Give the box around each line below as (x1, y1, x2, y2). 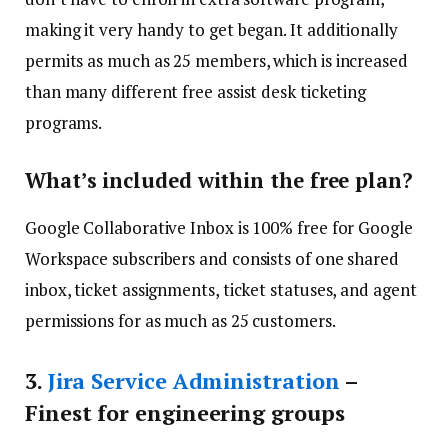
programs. (25, 111, 103, 135)
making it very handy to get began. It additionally (25, 18, 398, 42)
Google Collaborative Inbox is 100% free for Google (25, 215, 413, 239)
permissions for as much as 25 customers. (25, 308, 336, 332)
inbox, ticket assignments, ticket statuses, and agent (25, 277, 417, 301)
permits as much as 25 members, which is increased (25, 49, 408, 73)
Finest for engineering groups (25, 398, 345, 428)
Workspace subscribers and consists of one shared (25, 246, 399, 270)
